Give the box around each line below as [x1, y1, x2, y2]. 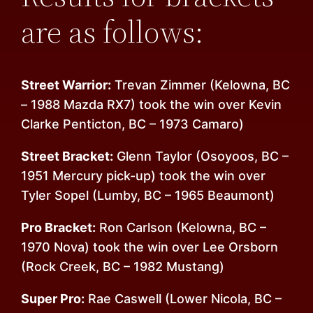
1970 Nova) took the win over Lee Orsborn [21, 240, 279, 255]
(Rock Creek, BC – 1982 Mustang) [21, 259, 225, 275]
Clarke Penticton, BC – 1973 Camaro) [21, 117, 245, 132]
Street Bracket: [21, 149, 114, 164]
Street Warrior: [21, 78, 112, 93]
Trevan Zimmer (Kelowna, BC [111, 78, 291, 93]
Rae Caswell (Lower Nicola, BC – [85, 291, 282, 307]
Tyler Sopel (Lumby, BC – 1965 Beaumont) [21, 188, 275, 203]
